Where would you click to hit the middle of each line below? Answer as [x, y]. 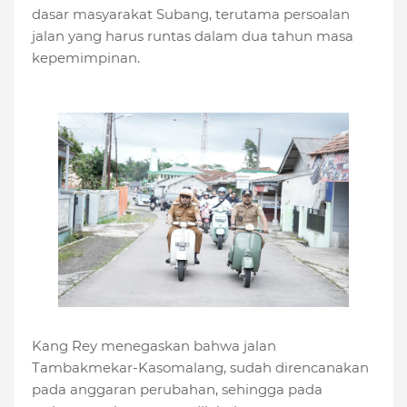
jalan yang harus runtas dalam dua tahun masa [193, 36]
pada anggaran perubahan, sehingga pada [177, 389]
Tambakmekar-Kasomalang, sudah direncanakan [200, 367]
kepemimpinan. [86, 58]
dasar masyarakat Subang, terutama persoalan [191, 15]
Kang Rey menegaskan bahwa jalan [154, 345]
